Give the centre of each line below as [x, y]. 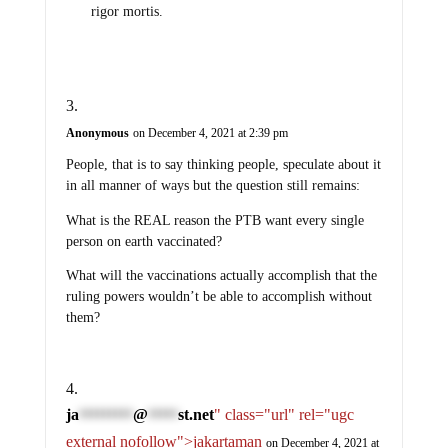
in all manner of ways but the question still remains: [212, 186]
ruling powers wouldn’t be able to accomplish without [218, 297]
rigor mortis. [126, 12]
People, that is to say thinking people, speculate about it [223, 165]
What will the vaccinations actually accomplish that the [221, 276]
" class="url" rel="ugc [283, 415]
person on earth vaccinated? [143, 241]
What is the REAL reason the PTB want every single [214, 220]
